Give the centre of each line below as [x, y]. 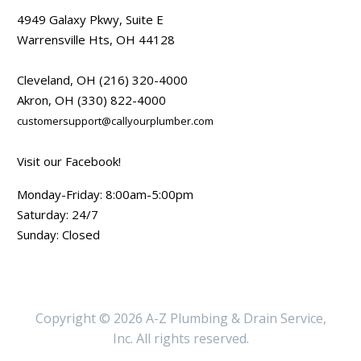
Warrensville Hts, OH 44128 [96, 39]
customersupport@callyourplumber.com [115, 120]
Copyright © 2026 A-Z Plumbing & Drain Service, [180, 318]
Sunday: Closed [58, 235]
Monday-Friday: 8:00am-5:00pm [105, 195]
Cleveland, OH [56, 79]
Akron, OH [47, 100]
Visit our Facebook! [69, 161]
